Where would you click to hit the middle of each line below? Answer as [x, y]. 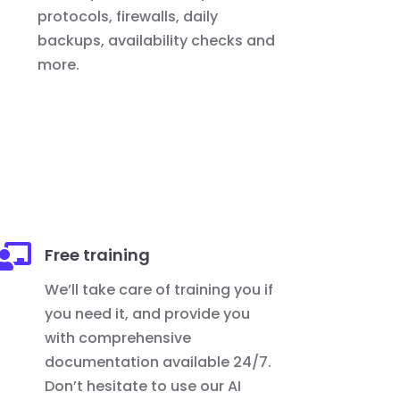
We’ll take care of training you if [159, 290]
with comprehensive [118, 338]
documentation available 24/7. [158, 362]
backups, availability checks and [157, 40]
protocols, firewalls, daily [128, 16]
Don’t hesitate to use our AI [143, 387]
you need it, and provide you [148, 314]
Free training [98, 255]
